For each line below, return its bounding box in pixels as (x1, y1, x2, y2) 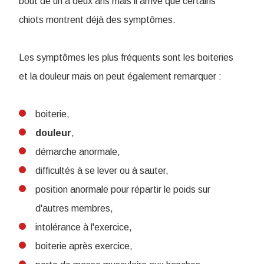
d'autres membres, (35, 203, 113, 213)
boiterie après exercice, (35, 241, 133, 251)
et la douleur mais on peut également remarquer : (19, 71, 222, 81)
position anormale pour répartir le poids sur (35, 184, 210, 194)
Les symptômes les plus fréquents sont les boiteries (19, 52, 233, 62)
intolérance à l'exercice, (35, 222, 132, 232)
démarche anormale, (35, 147, 120, 157)
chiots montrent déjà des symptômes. (19, 15, 176, 25)
